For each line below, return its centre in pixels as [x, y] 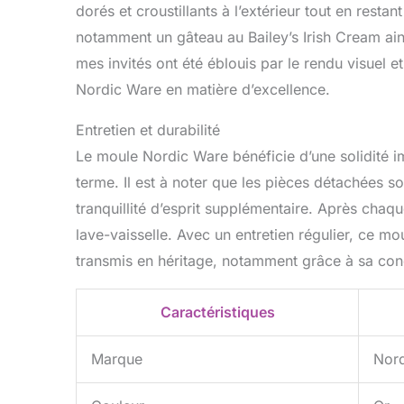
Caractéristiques [217, 312]
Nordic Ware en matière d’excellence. [203, 89]
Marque [117, 358]
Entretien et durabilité [148, 129]
